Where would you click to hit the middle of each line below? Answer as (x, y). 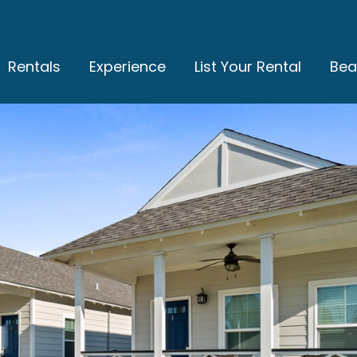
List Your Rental (248, 67)
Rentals (34, 67)
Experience (127, 67)
